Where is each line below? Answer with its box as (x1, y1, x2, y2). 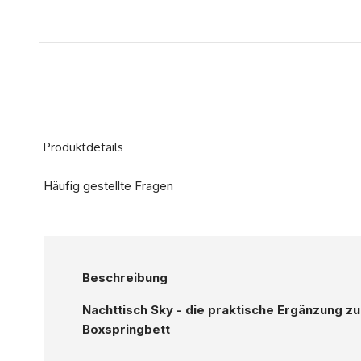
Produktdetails (43, 139, 123, 156)
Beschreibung (81, 270, 168, 286)
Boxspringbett (81, 322, 173, 338)
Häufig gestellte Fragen (43, 178, 173, 194)
